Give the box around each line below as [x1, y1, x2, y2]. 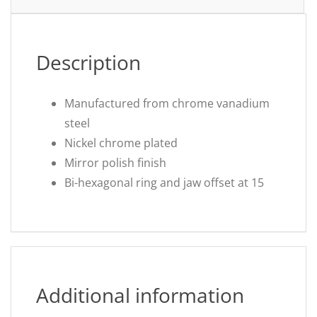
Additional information [36, 282, 244, 309]
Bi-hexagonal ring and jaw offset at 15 [64, 175, 264, 190]
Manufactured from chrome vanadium [64, 96, 270, 111]
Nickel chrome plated [64, 135, 178, 151]
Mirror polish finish [64, 155, 166, 171]
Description [36, 49, 141, 76]
